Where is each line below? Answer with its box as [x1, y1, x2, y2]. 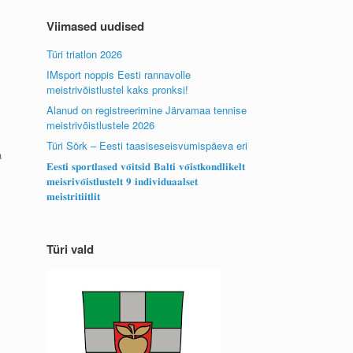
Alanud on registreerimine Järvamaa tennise [46, 102, 247, 117]
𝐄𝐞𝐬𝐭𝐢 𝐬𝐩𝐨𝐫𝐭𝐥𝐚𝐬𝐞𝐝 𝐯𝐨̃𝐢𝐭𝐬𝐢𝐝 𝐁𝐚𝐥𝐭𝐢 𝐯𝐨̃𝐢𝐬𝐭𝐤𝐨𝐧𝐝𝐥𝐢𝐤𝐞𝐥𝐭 [46, 158, 246, 173]
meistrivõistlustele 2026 [46, 117, 155, 132]
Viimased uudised [46, 17, 145, 35]
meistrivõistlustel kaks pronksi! [46, 82, 189, 97]
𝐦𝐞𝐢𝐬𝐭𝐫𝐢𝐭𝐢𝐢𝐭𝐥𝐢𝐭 [46, 188, 101, 203]
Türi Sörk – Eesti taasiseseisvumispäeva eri [46, 138, 248, 153]
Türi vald [46, 240, 95, 258]
